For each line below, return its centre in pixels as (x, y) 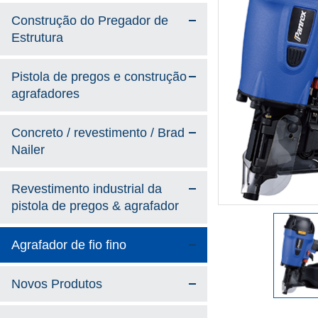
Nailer (28, 150)
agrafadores (45, 94)
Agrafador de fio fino (69, 245)
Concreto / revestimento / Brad (98, 133)
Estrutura (37, 38)
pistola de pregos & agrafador (95, 206)
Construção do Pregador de (90, 21)
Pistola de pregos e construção (99, 77)
